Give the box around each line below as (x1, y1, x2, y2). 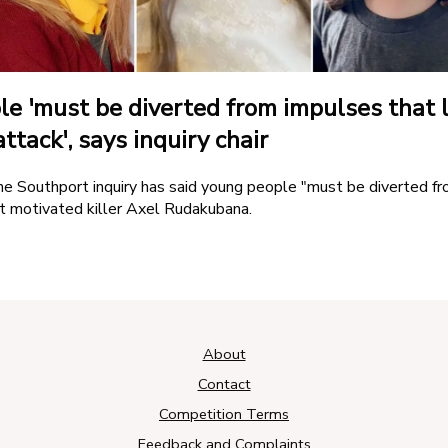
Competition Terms (159, 404, 289, 425)
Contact (197, 374, 251, 395)
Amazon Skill (54, 16, 148, 38)
